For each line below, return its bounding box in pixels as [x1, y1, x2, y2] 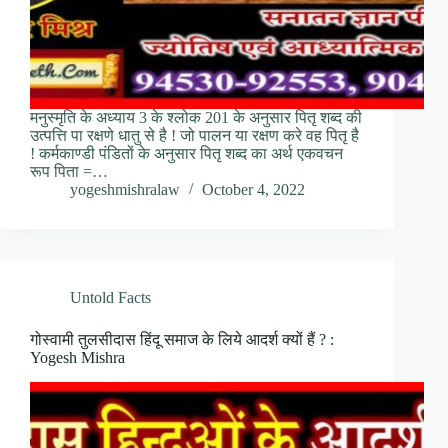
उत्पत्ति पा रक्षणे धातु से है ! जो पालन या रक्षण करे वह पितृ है [30, 127, 359, 145]
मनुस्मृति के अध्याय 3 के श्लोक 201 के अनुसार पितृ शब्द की [30, 109, 362, 127]
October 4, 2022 [202, 181, 305, 199]
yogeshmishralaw [70, 181, 180, 199]
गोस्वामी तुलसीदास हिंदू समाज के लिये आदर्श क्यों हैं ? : [30, 331, 334, 349]
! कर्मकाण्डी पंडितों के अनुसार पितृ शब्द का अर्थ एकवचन [30, 145, 343, 163]
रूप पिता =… [30, 163, 108, 181]
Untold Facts [70, 289, 151, 307]
